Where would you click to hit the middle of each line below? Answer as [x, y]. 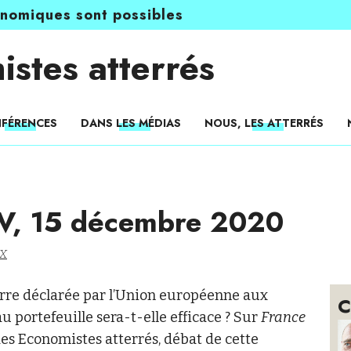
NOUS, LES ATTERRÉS [264, 123]
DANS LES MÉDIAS [131, 123]
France [283, 317]
